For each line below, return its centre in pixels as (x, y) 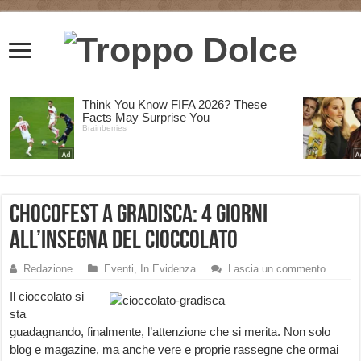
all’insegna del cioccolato (124, 242)
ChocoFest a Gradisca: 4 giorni (139, 216)
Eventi (119, 269)
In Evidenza (168, 269)
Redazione (48, 269)
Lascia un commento (277, 269)
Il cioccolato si (47, 297)
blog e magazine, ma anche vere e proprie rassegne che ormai (174, 350)
